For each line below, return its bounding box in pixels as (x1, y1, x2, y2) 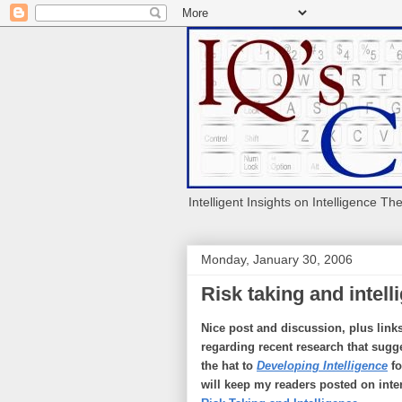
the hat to (201, 360, 257, 372)
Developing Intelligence (257, 360, 388, 372)
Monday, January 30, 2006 (201, 252, 353, 267)
